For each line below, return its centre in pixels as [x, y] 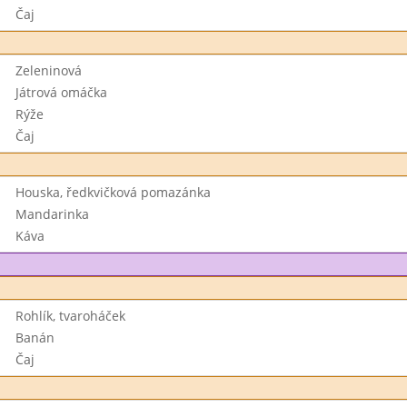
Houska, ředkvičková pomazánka [113, 192]
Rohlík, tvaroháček [70, 316]
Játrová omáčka [61, 92]
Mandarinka [52, 214]
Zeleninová [48, 70]
